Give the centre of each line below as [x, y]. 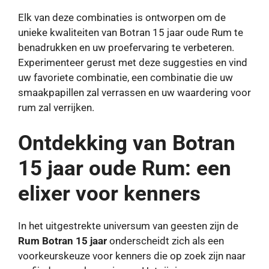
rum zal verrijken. [56, 108]
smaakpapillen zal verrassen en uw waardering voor [134, 93]
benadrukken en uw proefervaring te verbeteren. [126, 48]
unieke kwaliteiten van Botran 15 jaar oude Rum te [131, 33]
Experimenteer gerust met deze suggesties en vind [133, 63]
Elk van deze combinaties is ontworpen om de [122, 18]
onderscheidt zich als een [165, 240]
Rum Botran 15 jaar [62, 240]
